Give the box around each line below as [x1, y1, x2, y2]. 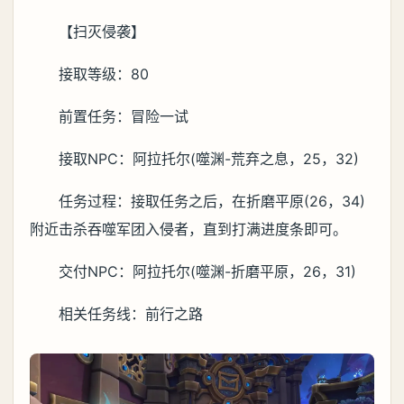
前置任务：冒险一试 [59, 107, 188, 126]
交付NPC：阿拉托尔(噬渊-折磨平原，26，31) [59, 262, 356, 281]
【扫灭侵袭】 [59, 23, 145, 41]
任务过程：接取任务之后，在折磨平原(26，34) [59, 192, 365, 211]
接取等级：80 [59, 65, 149, 84]
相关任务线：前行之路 [59, 305, 203, 324]
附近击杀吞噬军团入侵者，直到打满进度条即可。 [30, 220, 347, 239]
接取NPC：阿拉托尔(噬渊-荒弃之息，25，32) [59, 150, 359, 169]
